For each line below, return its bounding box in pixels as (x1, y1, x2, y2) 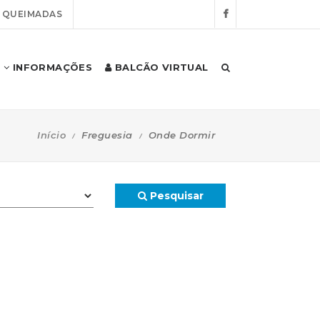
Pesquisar (146, 189, 204, 202)
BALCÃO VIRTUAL (111, 61, 209, 73)
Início (37, 129, 66, 141)
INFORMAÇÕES (9, 61, 93, 73)
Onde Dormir (148, 129, 215, 141)
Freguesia (81, 129, 133, 141)
